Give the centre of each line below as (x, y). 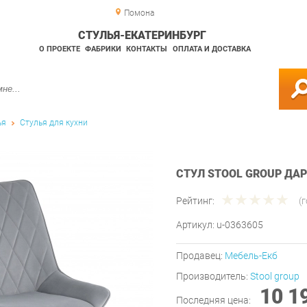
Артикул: (196, 225)
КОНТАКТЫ (147, 49)
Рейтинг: (195, 201)
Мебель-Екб (251, 256)
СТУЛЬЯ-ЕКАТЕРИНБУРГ (142, 35)
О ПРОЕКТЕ (59, 49)
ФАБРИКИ (103, 49)
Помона (139, 13)
